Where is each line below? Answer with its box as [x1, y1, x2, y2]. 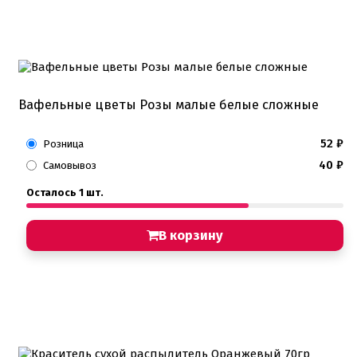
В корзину [159, 227, 223, 243]
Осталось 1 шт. [26, 186, 104, 198]
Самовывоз [43, 159, 96, 171]
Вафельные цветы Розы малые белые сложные [18, 96, 319, 112]
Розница [43, 137, 84, 150]
